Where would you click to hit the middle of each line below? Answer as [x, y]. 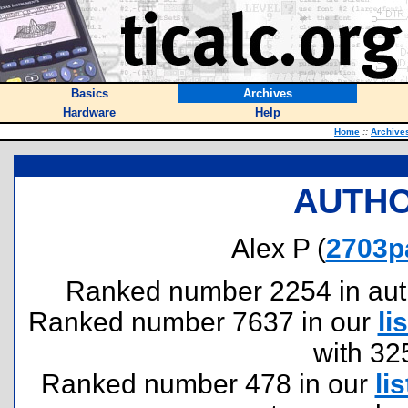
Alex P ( [278, 248]
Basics [89, 93]
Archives [268, 93]
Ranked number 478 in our [208, 384]
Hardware [89, 112]
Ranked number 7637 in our [203, 322]
